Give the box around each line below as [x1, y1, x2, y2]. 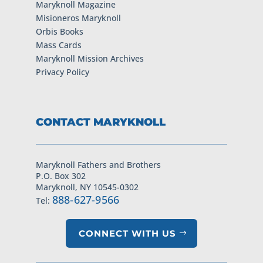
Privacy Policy [35, 66, 89, 78]
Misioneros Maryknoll [35, 12, 121, 24]
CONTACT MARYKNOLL [35, 116, 166, 129]
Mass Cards [35, 39, 82, 51]
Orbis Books [35, 26, 83, 38]
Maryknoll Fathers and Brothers [35, 159, 161, 171]
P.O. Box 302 [35, 170, 86, 182]
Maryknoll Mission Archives [35, 53, 144, 65]
